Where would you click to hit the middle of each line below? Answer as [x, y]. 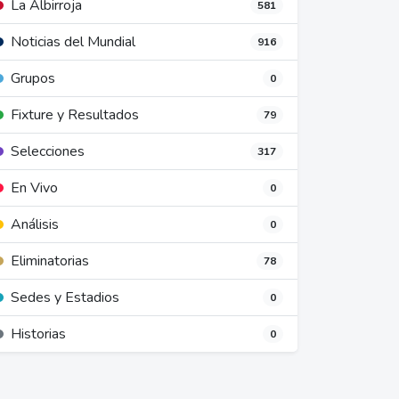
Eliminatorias [48, 261]
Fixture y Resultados [73, 115]
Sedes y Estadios [63, 297]
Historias [37, 334]
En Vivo [33, 188]
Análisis [33, 224]
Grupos [31, 78]
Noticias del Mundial [71, 42]
